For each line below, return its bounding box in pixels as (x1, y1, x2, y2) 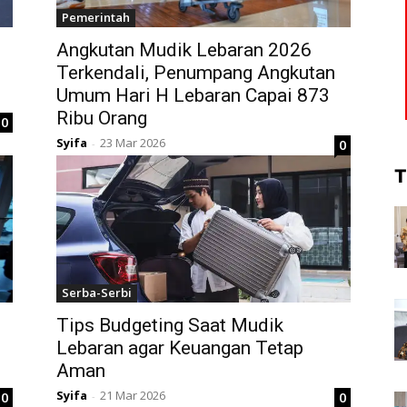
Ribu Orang (56, 107, 147, 130)
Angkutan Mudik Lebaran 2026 (56, 39, 312, 62)
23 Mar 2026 (100, 134, 165, 152)
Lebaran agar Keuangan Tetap (56, 337, 303, 360)
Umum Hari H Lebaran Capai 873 (56, 84, 330, 107)
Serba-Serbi (62, 284, 132, 302)
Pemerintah (62, 9, 130, 26)
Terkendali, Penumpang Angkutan (56, 62, 335, 84)
